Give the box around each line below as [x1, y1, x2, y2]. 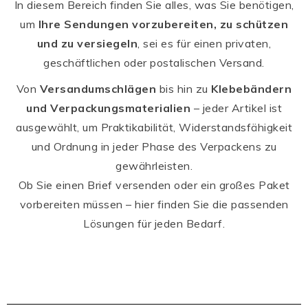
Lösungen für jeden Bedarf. [83, 216, 225, 230]
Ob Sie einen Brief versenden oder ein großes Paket [18, 177, 290, 192]
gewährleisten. [115, 158, 192, 173]
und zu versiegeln [36, 36, 138, 50]
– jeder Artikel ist [190, 100, 282, 115]
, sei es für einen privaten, [137, 36, 272, 50]
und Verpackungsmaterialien [26, 100, 190, 115]
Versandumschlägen [39, 81, 157, 96]
